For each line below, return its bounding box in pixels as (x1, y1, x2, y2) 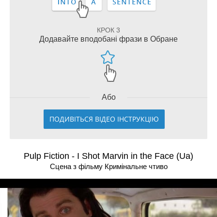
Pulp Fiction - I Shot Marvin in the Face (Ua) (24, 151, 193, 161)
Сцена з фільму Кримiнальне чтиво (49, 162, 168, 170)
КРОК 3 (97, 26, 120, 34)
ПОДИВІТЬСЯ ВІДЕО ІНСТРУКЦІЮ (49, 114, 159, 124)
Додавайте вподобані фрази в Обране (39, 35, 178, 43)
